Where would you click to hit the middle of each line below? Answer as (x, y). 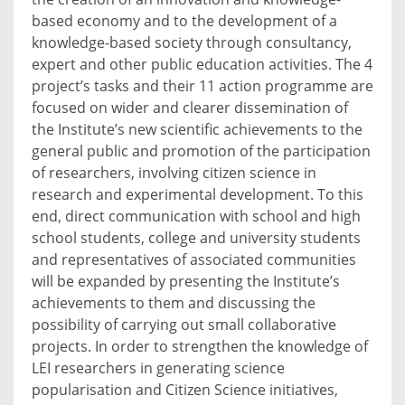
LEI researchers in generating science (158, 368)
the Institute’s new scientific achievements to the (197, 130)
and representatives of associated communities (194, 260)
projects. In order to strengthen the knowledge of (200, 347)
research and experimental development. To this (198, 195)
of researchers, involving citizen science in (174, 173)
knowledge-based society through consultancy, (192, 43)
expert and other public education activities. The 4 (202, 65)
